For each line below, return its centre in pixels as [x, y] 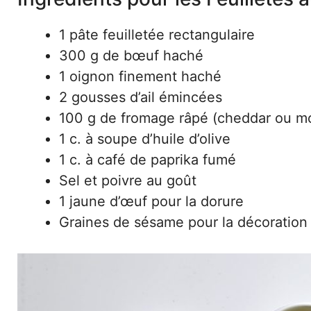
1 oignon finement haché [140, 76]
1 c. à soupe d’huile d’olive [145, 138]
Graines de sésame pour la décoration [183, 222]
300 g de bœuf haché [131, 55]
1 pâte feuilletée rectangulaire [157, 34]
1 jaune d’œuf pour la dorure [151, 201]
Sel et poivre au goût [128, 180]
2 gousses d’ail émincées [141, 97]
